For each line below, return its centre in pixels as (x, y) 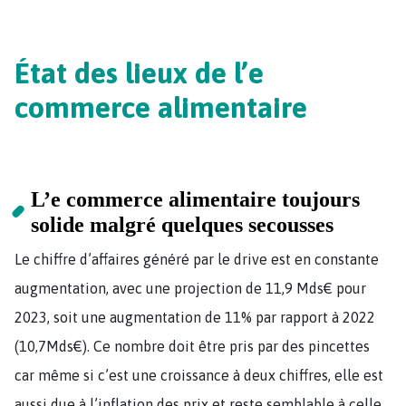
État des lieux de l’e (139, 72)
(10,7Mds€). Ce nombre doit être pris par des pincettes (192, 346)
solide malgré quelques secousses (183, 224)
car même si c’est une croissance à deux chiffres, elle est (199, 375)
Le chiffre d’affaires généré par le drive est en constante (197, 259)
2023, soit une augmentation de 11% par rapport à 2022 (195, 317)
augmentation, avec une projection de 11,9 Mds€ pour (190, 288)
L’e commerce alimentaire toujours (196, 199)
